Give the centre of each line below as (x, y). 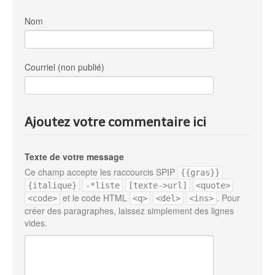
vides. (36, 223)
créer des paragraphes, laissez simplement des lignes (129, 210)
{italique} (52, 185)
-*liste (103, 185)
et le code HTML (95, 197)
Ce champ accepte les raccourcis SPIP (101, 172)
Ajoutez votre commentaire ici (115, 122)
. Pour (228, 197)
